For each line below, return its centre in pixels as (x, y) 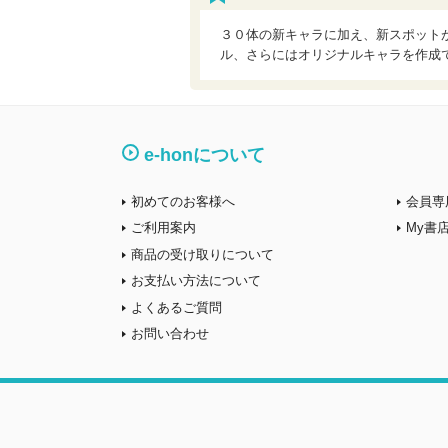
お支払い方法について (196, 280)
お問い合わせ (170, 333)
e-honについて (204, 155)
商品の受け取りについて (202, 254)
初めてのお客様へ (183, 201)
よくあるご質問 (176, 307)
